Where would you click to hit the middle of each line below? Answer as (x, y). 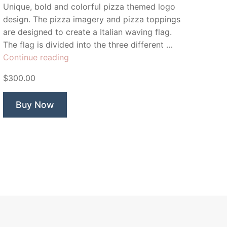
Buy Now (35, 105)
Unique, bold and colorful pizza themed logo (89, 7)
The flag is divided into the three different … (88, 45)
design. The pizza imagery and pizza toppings (92, 20)
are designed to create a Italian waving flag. (87, 32)
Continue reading (36, 58)
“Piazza (83, 57)
